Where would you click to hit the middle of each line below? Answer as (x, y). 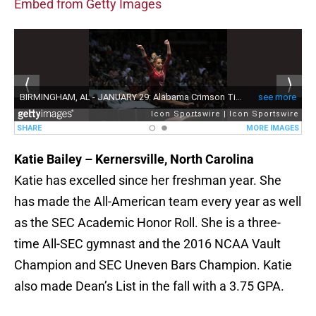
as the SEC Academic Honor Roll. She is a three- (147, 223)
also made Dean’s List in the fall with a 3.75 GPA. (149, 286)
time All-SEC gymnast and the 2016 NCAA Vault (147, 244)
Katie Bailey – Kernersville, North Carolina (134, 159)
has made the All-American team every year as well (158, 202)
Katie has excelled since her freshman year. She (148, 181)
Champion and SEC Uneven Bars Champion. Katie (153, 265)
